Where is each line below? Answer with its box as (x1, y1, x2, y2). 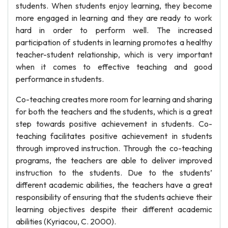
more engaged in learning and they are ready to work (16, 13, 212, 23)
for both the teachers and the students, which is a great (16, 106, 212, 117)
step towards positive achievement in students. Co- (16, 119, 212, 129)
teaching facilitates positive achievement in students (16, 131, 212, 141)
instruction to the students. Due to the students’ (16, 167, 212, 178)
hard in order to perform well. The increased (16, 25, 212, 35)
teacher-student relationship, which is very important (16, 49, 212, 60)
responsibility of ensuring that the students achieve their (16, 192, 212, 202)
